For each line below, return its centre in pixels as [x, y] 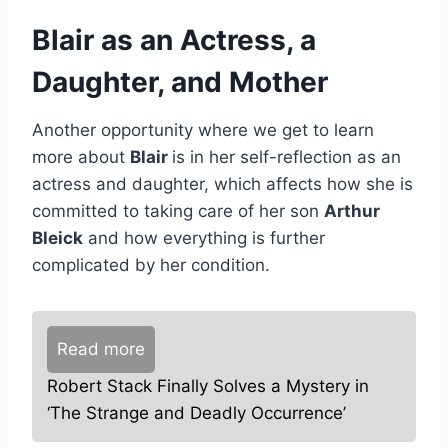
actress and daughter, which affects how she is [222, 184]
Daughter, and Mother [180, 82]
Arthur [352, 211]
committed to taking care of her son [178, 211]
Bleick [57, 238]
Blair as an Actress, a [174, 40]
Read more [101, 349]
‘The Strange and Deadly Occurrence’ [196, 413]
